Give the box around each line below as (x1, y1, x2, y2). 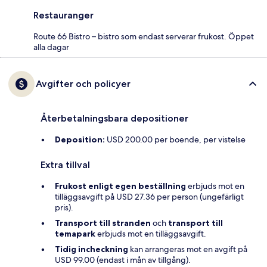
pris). (55, 202, 73, 213)
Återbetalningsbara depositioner (41, 113, 188, 125)
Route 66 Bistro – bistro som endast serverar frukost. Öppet (33, 31, 254, 42)
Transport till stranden (55, 218, 151, 229)
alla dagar (33, 42, 69, 53)
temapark (55, 228, 95, 240)
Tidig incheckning (55, 244, 128, 255)
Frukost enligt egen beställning (55, 181, 186, 192)
